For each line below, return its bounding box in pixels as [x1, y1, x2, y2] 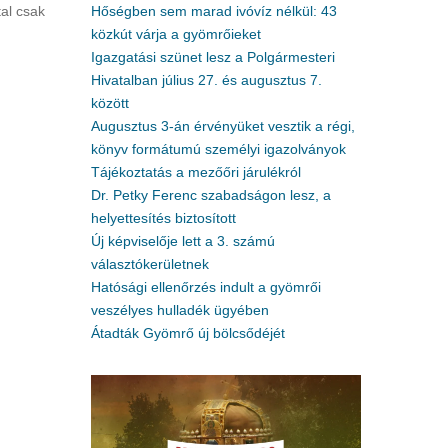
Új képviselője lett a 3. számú [91, 233, 275, 249]
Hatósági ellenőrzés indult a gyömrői [91, 279, 321, 295]
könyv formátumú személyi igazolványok [91, 141, 346, 157]
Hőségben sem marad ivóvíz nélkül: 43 [91, 3, 337, 19]
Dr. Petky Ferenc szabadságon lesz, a [91, 187, 331, 203]
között [91, 95, 129, 111]
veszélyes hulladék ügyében [91, 302, 269, 318]
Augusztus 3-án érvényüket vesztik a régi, [91, 118, 355, 134]
